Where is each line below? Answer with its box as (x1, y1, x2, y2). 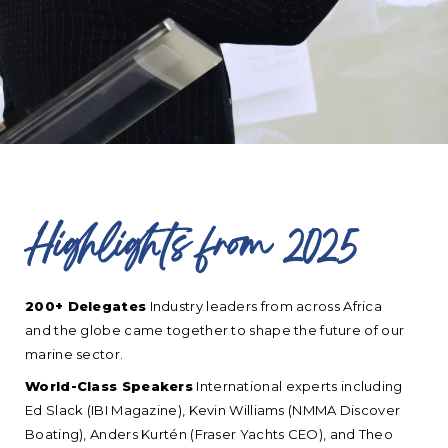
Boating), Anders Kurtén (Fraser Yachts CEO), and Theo (25, 426, 393, 443)
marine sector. (25, 346, 124, 363)
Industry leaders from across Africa (146, 298, 383, 315)
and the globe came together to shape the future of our (25, 322, 405, 339)
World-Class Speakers (25, 378, 193, 395)
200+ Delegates (25, 298, 147, 315)
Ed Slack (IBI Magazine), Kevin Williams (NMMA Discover (25, 402, 401, 419)
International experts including (193, 378, 403, 395)
